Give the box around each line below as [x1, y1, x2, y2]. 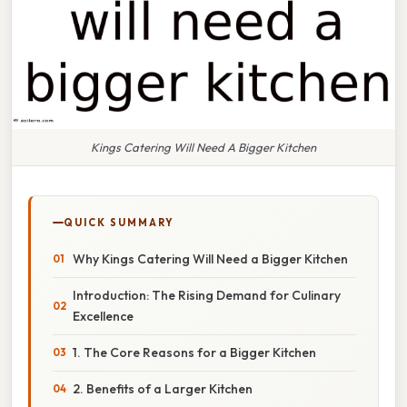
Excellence [73, 307, 134, 324]
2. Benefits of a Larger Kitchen [73, 380, 253, 397]
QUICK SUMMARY [64, 215, 174, 229]
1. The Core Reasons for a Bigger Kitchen [73, 343, 316, 361]
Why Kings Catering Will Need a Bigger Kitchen [73, 250, 348, 267]
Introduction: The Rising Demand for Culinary [73, 286, 341, 303]
